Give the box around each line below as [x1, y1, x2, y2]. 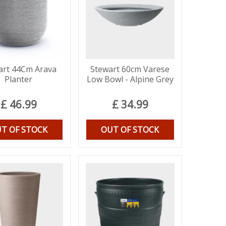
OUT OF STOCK [101, 124, 159, 135]
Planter [5, 73, 33, 85]
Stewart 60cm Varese [90, 63, 170, 75]
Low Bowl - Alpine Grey [86, 73, 174, 85]
